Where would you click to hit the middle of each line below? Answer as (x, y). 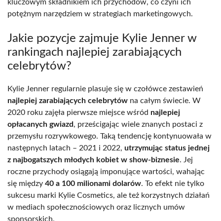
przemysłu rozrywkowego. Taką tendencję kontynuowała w (110, 136)
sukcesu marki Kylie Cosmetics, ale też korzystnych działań (109, 196)
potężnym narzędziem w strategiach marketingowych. (100, 14)
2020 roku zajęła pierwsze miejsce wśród (79, 113)
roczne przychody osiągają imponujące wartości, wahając (106, 172)
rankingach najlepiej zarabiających (94, 53)
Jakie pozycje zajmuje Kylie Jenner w (102, 39)
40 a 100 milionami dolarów (93, 184)
